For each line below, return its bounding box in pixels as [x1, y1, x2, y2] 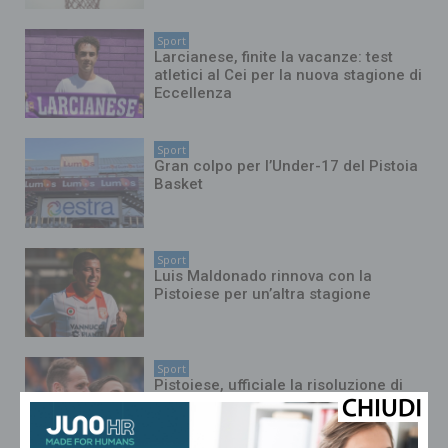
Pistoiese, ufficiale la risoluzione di [154, 376, 404, 395]
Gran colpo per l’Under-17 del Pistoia [154, 157, 419, 176]
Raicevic [154, 394, 216, 413]
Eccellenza [154, 83, 233, 102]
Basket [154, 175, 204, 194]
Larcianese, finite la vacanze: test [154, 47, 394, 66]
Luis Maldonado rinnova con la [154, 266, 373, 285]
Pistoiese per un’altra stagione [154, 284, 372, 303]
